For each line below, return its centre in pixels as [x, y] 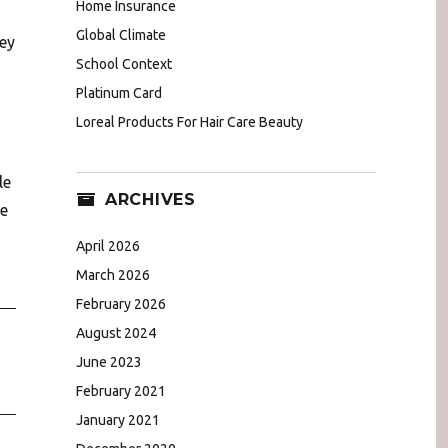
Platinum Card [119, 93]
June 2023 [109, 361]
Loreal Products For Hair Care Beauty [189, 122]
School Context [124, 64]
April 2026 [108, 245]
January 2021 [118, 419]
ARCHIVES [150, 200]
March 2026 [113, 274]
